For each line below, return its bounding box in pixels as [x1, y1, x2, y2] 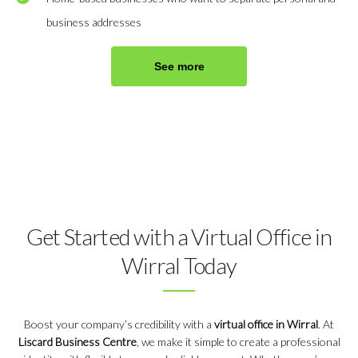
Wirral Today [121, 251, 237, 279]
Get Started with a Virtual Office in [26, 222, 332, 250]
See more [153, 59, 205, 73]
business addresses [46, 14, 141, 29]
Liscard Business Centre [18, 334, 137, 348]
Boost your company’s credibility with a [24, 316, 214, 331]
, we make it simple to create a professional [136, 334, 340, 348]
